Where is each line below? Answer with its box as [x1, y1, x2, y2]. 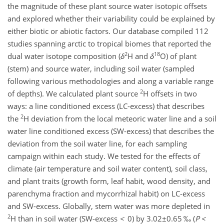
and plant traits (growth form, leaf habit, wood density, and [7, 175, 210, 186]
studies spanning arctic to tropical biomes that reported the [7, 38, 211, 48]
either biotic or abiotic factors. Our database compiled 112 [7, 25, 208, 36]
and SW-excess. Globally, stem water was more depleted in [7, 200, 210, 211]
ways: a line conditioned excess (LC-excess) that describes [7, 100, 204, 111]
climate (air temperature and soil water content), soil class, [7, 163, 207, 173]
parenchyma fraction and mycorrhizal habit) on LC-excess [7, 188, 205, 198]
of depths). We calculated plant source [7, 88, 140, 98]
